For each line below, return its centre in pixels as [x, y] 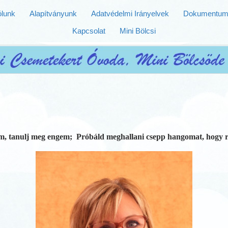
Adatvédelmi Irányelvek [130, 13]
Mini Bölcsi [138, 31]
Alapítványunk [53, 13]
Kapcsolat [89, 31]
